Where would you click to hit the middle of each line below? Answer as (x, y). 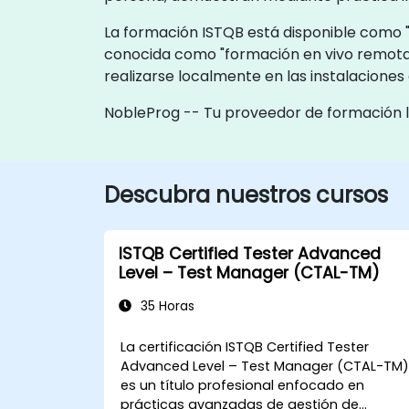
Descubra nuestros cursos (246, 195)
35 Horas (166, 306)
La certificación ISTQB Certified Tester (245, 347)
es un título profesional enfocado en (243, 385)
